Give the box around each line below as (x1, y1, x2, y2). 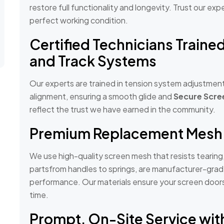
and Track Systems (29, 52, 156, 70)
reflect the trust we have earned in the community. (29, 104, 215, 115)
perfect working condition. (29, 15, 128, 26)
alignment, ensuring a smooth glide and (29, 91, 173, 102)
